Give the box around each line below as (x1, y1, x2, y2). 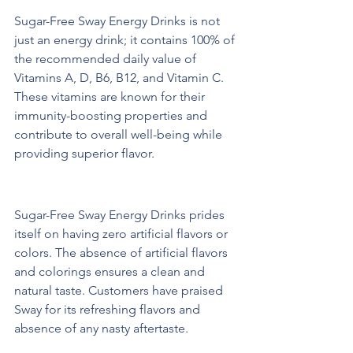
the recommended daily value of (14, 51, 199, 67)
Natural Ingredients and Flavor (14, 180, 210, 205)
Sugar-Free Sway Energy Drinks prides (14, 207, 228, 223)
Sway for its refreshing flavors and (14, 302, 203, 318)
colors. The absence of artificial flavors (14, 245, 231, 261)
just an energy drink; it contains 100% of (14, 32, 238, 48)
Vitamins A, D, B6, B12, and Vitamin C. (14, 70, 227, 86)
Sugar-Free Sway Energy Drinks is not (14, 13, 223, 29)
